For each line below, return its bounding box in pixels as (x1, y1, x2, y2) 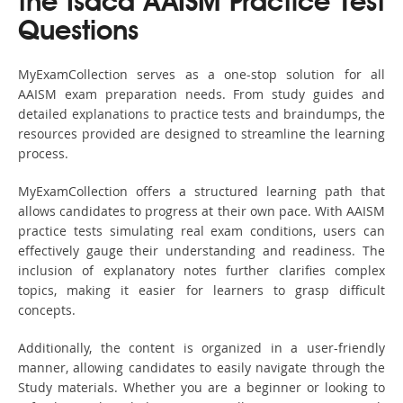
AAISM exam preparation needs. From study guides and (18, 85, 385, 103)
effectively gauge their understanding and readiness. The (18, 242, 385, 260)
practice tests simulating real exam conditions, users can (18, 222, 385, 240)
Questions (18, 19, 139, 47)
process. (18, 145, 68, 163)
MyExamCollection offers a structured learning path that (18, 183, 385, 201)
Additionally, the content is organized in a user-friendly (18, 339, 385, 357)
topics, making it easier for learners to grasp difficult (18, 282, 385, 300)
